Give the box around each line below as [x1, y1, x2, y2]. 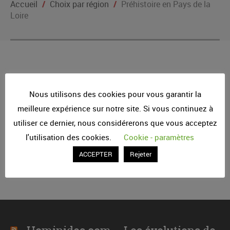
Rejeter [129, 149, 151, 159]
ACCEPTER [79, 149, 112, 159]
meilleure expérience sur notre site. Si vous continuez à [17, 103, 213, 113]
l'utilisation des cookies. [26, 132, 113, 143]
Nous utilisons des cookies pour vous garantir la [29, 88, 201, 99]
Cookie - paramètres [124, 132, 194, 143]
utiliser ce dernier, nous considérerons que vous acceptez [13, 118, 217, 128]
